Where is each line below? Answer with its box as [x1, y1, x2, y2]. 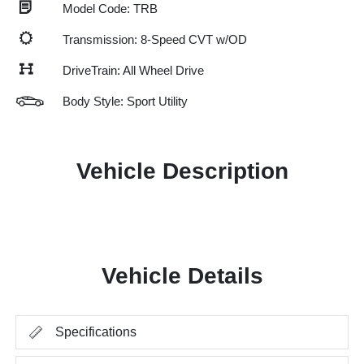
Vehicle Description [76, 158, 288, 184]
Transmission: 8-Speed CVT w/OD [63, 32, 247, 46]
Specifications [55, 325, 137, 339]
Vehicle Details [101, 263, 263, 288]
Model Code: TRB [63, 2, 158, 15]
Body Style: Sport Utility [63, 94, 188, 108]
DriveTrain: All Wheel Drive [63, 63, 204, 77]
